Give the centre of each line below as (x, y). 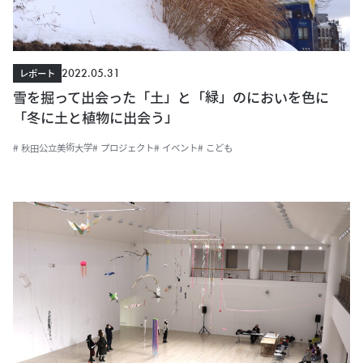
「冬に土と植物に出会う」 (96, 118)
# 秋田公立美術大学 (53, 148)
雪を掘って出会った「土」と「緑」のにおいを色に (171, 98)
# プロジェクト (123, 148)
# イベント (176, 148)
